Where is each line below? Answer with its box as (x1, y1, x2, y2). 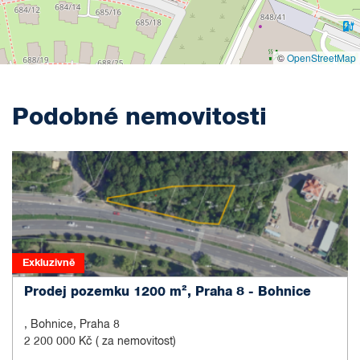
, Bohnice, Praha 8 (24, 319, 120, 331)
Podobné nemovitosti (12, 104, 267, 129)
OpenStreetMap (287, 50, 356, 64)
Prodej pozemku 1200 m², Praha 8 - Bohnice (24, 285, 311, 299)
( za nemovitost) (96, 336, 176, 348)
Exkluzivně (22, 258, 75, 269)
